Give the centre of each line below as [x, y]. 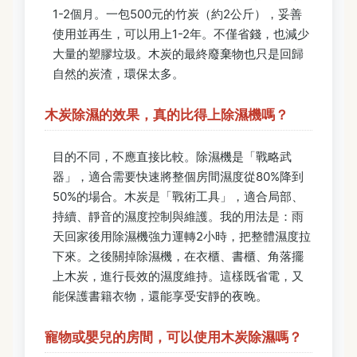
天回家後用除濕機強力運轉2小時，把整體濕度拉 [182, 236]
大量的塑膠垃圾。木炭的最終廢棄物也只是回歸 [178, 53]
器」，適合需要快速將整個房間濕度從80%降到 [178, 176]
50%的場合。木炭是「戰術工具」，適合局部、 [178, 196]
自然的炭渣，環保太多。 [118, 73]
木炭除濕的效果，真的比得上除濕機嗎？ [167, 114]
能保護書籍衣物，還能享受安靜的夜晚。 [160, 296]
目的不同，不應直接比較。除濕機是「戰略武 [172, 156]
